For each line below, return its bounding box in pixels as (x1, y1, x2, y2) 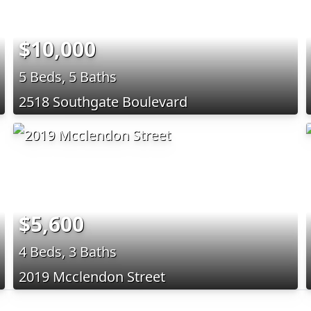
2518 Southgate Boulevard (18, 92, 187, 111)
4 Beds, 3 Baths (18, 242, 117, 261)
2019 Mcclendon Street (18, 267, 165, 286)
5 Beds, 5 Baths (18, 67, 117, 86)
